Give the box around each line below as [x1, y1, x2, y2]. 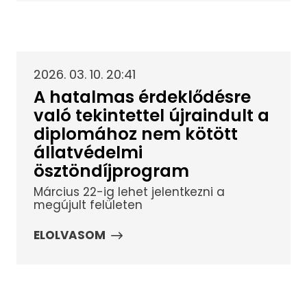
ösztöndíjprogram [33, 159, 189, 182]
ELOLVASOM [33, 227, 106, 244]
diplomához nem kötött [33, 122, 238, 145]
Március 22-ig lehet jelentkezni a [33, 184, 225, 201]
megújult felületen [33, 197, 143, 214]
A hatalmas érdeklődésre [33, 85, 251, 108]
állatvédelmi [33, 140, 143, 164]
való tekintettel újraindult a [33, 103, 269, 127]
